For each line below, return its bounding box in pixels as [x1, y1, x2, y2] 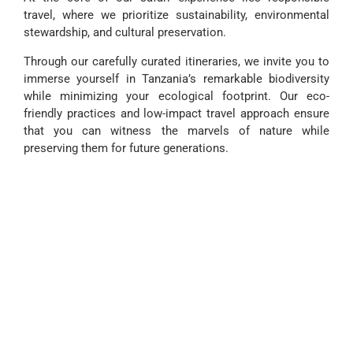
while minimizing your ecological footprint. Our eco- [24, 89, 329, 103]
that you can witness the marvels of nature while [24, 124, 329, 138]
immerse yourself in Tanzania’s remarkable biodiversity [24, 72, 329, 86]
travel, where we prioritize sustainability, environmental [24, 8, 329, 22]
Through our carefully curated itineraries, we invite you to [24, 54, 329, 69]
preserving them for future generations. [24, 141, 229, 155]
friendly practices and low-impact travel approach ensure [24, 106, 329, 121]
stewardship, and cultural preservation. [24, 25, 229, 39]
